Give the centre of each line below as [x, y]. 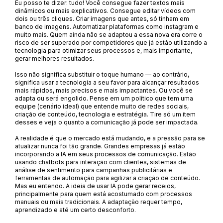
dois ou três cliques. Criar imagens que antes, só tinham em [102, 19]
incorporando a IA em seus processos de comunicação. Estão [106, 154]
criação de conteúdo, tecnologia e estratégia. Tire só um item [105, 114]
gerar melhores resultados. [55, 58]
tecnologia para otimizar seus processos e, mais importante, [104, 51]
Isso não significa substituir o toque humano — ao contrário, [102, 74]
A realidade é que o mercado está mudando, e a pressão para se [110, 138]
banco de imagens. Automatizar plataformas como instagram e [107, 27]
